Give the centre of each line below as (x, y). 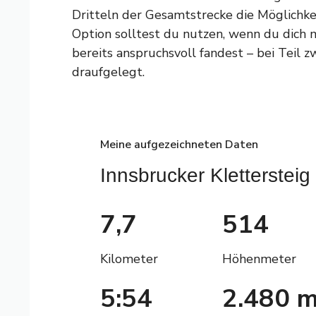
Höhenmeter (259, 259)
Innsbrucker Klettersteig (205, 175)
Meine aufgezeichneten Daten (179, 144)
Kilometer (129, 259)
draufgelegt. (108, 72)
